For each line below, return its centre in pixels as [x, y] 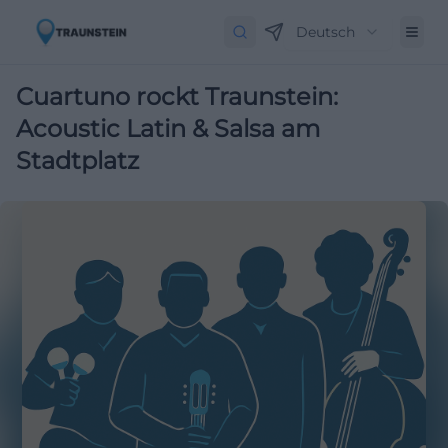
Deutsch [325, 32]
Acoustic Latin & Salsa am [168, 128]
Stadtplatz [77, 160]
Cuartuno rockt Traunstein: [177, 96]
